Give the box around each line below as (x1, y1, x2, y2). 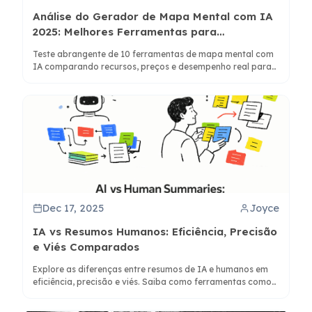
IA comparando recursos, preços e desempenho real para (33, 61, 272, 72)
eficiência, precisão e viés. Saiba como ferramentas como (33, 276, 272, 288)
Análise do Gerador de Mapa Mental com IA (33, 9, 274, 23)
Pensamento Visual (33, 40, 136, 54)
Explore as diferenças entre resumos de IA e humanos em (33, 264, 269, 275)
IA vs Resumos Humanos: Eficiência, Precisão (33, 225, 278, 239)
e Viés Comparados (33, 240, 140, 254)
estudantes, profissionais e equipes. (33, 73, 180, 84)
